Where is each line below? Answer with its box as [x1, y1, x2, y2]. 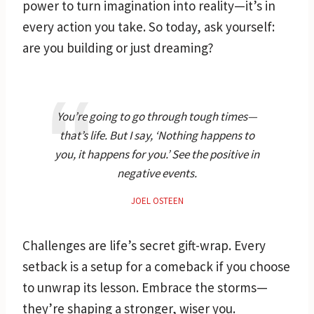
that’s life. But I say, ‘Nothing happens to [60, 127, 254, 143]
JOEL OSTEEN [130, 194, 184, 207]
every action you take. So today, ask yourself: [22, 18, 275, 35]
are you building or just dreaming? [22, 39, 214, 56]
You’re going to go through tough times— [57, 108, 257, 124]
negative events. [117, 165, 197, 181]
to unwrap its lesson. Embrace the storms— [22, 278, 268, 296]
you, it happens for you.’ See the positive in [55, 146, 259, 162]
